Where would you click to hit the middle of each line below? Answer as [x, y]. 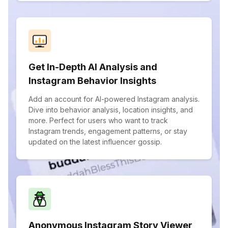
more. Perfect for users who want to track [98, 120]
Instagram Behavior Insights [92, 81]
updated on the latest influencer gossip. [95, 142]
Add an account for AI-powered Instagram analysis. [114, 99]
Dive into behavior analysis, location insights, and [111, 110]
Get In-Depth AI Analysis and [93, 67]
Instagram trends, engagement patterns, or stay [108, 131]
